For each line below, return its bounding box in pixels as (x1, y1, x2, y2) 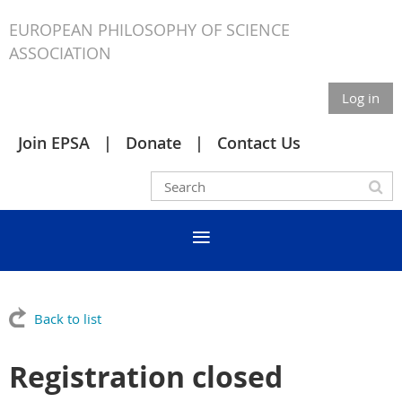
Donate (126, 132, 181, 153)
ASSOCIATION (9, 42, 111, 64)
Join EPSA (18, 132, 90, 153)
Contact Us (217, 132, 301, 153)
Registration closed (9, 357, 283, 397)
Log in (342, 89, 380, 107)
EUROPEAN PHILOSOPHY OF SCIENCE (9, 19, 290, 40)
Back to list (34, 310, 101, 328)
